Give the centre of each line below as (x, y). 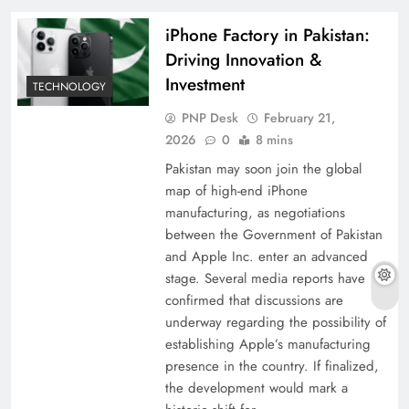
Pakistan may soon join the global (263, 169)
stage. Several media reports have (265, 279)
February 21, (299, 118)
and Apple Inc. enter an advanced (266, 257)
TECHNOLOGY (69, 87)
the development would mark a (256, 388)
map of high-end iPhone (236, 191)
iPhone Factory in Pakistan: (267, 36)
